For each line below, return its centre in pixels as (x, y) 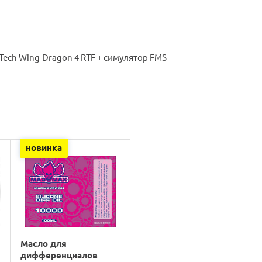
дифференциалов (59, 255)
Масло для (43, 243)
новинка (44, 147)
